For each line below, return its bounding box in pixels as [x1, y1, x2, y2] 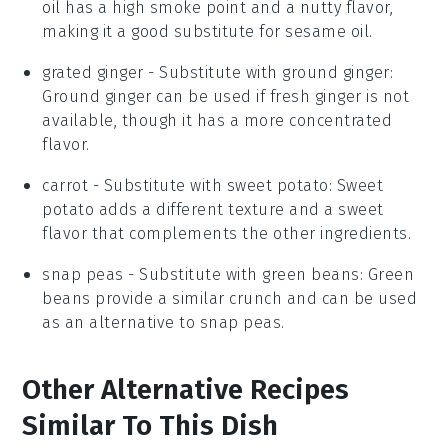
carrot [42, 176, 89, 196]
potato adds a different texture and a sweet [42, 200, 384, 220]
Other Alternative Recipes [22, 373, 350, 407]
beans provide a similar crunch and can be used [42, 289, 418, 309]
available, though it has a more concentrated [42, 111, 393, 131]
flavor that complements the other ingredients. [42, 224, 412, 244]
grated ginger [42, 63, 144, 83]
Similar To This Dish [22, 409, 279, 443]
